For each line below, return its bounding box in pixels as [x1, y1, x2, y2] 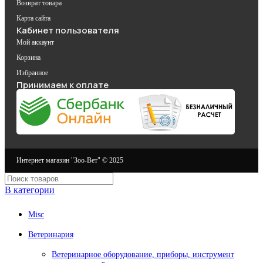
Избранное [16, 69, 48, 77]
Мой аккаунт [16, 38, 54, 47]
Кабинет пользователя [16, 24, 119, 37]
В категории [5, 184, 55, 195]
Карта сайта [16, 14, 50, 23]
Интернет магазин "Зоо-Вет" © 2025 [16, 156, 123, 164]
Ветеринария [28, 230, 73, 239]
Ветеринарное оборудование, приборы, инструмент [52, 249, 234, 259]
